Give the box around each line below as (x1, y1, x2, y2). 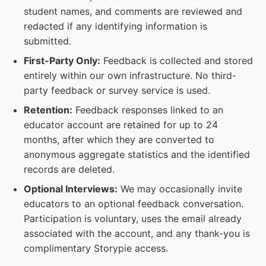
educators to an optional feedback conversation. (24, 198, 243, 210)
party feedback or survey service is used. (24, 84, 210, 96)
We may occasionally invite (118, 183, 242, 195)
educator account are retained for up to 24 (24, 119, 218, 131)
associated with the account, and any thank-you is (24, 227, 250, 239)
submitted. (24, 35, 71, 47)
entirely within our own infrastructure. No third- (24, 69, 236, 81)
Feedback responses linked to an (72, 104, 223, 116)
